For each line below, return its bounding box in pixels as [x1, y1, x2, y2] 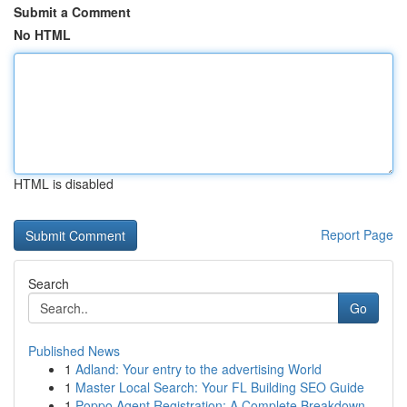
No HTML [14, 25, 71, 44]
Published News [28, 342, 120, 360]
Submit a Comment [14, 3, 131, 21]
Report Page [321, 225, 393, 243]
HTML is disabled [14, 174, 114, 193]
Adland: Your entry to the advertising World [75, 360, 322, 378]
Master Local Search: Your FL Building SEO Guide [75, 378, 364, 396]
